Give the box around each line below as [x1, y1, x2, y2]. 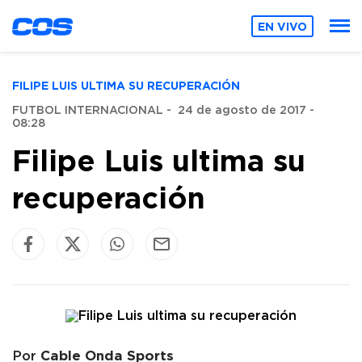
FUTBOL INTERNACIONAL [12, 105, 163, 116]
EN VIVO [258, 19, 308, 32]
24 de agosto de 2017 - [178, 105, 314, 116]
